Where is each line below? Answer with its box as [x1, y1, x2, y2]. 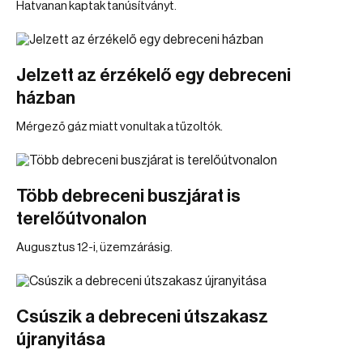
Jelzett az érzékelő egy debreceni [16, 66, 291, 84]
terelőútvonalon [16, 210, 147, 228]
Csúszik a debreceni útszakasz [16, 308, 268, 326]
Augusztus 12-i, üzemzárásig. [16, 241, 173, 254]
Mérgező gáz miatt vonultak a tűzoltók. [16, 121, 223, 133]
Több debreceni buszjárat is [16, 187, 241, 205]
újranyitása [16, 331, 105, 348]
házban [16, 89, 75, 107]
